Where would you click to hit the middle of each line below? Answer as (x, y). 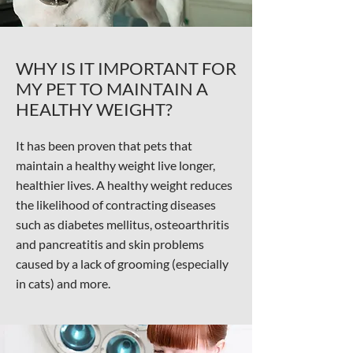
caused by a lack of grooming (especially (122, 264)
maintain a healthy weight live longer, (115, 165)
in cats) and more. (63, 283)
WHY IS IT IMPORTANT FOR (126, 68)
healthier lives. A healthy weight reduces (124, 185)
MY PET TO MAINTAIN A (112, 89)
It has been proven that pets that (104, 145)
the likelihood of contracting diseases (116, 204)
